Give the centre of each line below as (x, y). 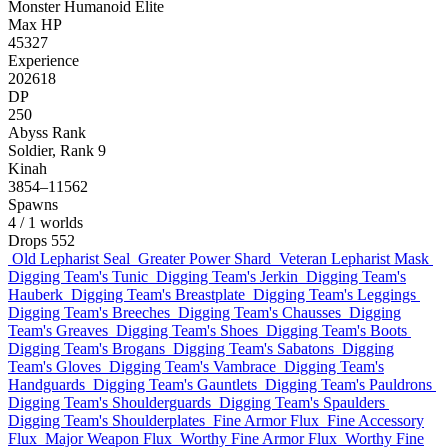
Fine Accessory (375, 420)
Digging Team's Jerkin (227, 276)
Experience (43, 60)
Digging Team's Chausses (259, 312)
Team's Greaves (58, 330)
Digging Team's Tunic (78, 276)
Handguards (46, 384)
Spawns (33, 204)
